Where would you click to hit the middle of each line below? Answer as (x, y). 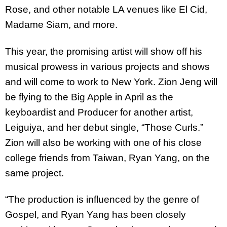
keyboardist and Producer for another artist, (99, 112)
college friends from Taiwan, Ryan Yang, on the (107, 158)
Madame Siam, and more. (63, 24)
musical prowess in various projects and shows (107, 66)
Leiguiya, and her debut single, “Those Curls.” (104, 127)
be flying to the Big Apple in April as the (89, 97)
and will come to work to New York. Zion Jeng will (111, 82)
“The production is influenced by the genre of (102, 200)
